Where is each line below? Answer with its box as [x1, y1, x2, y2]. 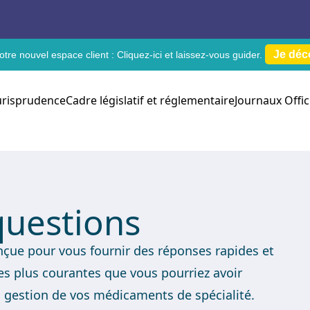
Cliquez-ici [117, 49, 165, 60]
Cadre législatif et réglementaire [66, 93, 235, 108]
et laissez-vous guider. [165, 49, 265, 60]
